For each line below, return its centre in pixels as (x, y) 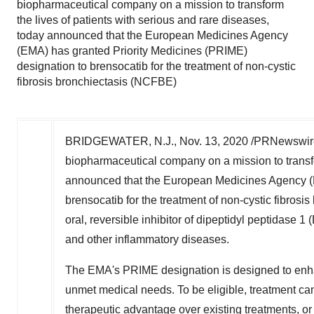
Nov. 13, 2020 (214, 141)
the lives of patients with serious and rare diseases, (143, 20)
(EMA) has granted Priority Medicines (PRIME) (132, 51)
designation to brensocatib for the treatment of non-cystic (156, 66)
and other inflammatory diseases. (147, 239)
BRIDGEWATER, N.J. (120, 141)
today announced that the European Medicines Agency (152, 35)
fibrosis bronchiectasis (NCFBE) (97, 82)
